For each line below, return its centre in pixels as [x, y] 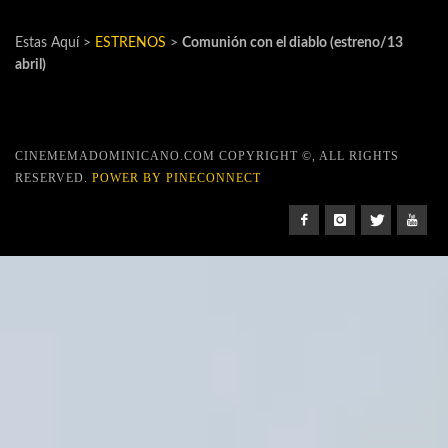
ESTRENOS [130, 42]
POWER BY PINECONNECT [176, 177]
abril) [30, 64]
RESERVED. [53, 177]
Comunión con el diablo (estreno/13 [292, 42]
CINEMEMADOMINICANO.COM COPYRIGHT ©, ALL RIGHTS [207, 155]
